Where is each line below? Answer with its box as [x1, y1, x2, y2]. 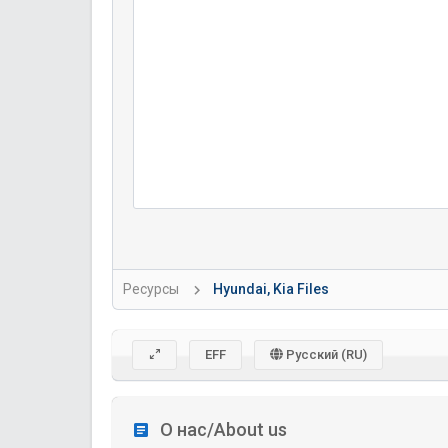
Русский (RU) [283, 347, 367, 362]
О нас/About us [160, 419, 287, 440]
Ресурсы [123, 281, 179, 297]
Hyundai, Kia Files [213, 281, 329, 297]
